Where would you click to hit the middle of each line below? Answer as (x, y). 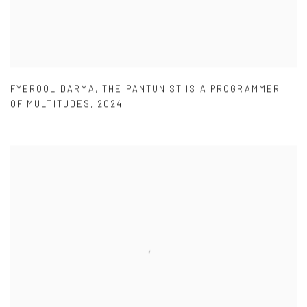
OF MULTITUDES (51, 104)
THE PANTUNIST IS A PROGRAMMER (192, 89)
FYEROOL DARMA (53, 89)
